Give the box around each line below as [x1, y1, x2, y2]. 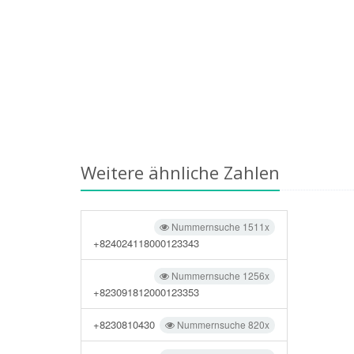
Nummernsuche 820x [175, 318, 270, 331]
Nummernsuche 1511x [169, 220, 270, 233]
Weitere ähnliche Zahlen [81, 160, 280, 184]
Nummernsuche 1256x [169, 269, 270, 282]
